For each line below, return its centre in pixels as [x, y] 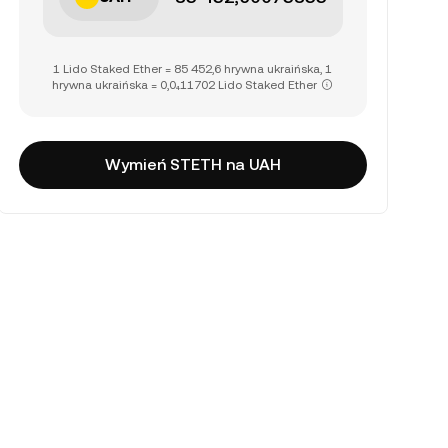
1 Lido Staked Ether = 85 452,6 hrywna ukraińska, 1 [193, 69]
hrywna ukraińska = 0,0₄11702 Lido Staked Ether [185, 85]
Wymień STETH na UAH [192, 164]
